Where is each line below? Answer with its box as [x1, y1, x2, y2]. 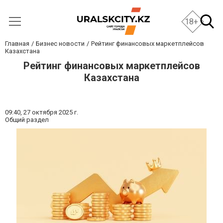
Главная [5, 40, 29, 47]
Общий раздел [5, 116, 49, 123]
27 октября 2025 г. [23, 109, 78, 116]
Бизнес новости [36, 40, 85, 47]
